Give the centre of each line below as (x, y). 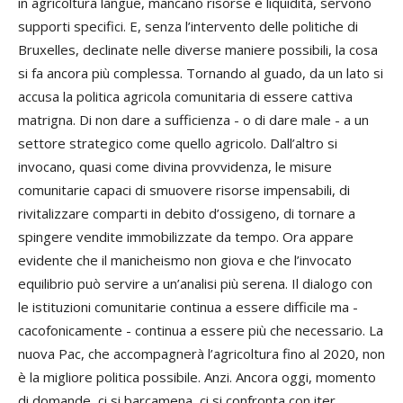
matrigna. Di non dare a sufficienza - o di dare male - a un (193, 120)
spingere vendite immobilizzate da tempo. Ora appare (186, 237)
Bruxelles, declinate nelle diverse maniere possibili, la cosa (198, 50)
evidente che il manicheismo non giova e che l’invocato (185, 260)
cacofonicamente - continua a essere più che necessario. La (201, 331)
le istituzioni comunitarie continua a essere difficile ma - (188, 307)
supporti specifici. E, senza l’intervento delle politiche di (188, 27)
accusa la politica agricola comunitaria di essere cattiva (185, 97)
